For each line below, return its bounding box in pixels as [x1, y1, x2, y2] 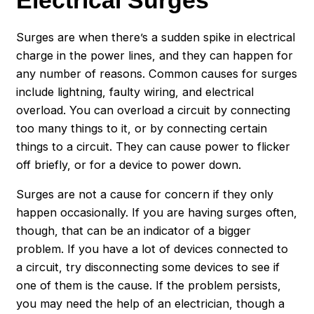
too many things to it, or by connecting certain [16, 121, 268, 135]
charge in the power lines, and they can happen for [16, 48, 294, 62]
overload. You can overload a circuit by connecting [16, 102, 291, 117]
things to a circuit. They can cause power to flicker [16, 139, 291, 153]
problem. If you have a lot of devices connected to [16, 242, 289, 257]
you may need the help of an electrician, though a [16, 296, 285, 311]
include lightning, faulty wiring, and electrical [16, 84, 254, 99]
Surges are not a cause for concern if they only [16, 187, 274, 202]
